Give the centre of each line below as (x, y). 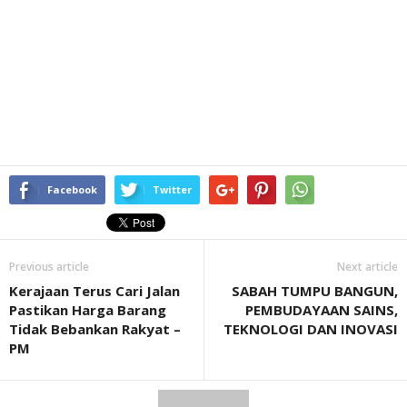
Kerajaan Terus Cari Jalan (94, 291)
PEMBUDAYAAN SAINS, (322, 310)
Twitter (172, 189)
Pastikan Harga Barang (88, 310)
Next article (367, 267)
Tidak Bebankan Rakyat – (95, 329)
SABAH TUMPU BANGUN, (315, 291)
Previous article (49, 267)
